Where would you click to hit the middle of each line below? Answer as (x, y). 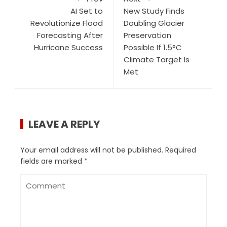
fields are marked (52, 161)
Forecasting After (70, 35)
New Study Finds (154, 11)
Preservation (147, 35)
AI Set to (87, 11)
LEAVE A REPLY (64, 124)
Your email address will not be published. (92, 150)
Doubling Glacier (154, 23)
